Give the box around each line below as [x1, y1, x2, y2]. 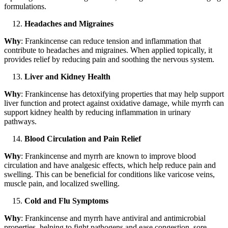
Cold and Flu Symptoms [24, 196, 108, 206]
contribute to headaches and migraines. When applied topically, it [4, 46, 212, 55]
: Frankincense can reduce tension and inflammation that [21, 37, 201, 46]
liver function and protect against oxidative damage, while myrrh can [4, 99, 224, 108]
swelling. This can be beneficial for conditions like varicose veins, [4, 170, 215, 179]
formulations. [4, 2, 46, 11]
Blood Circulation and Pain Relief [24, 134, 141, 144]
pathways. [4, 117, 37, 126]
